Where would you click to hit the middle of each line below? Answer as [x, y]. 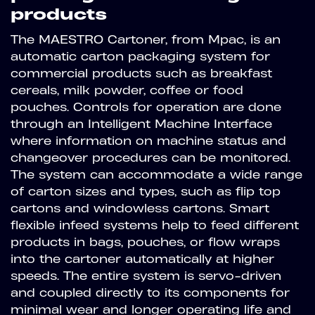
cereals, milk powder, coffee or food [127, 90]
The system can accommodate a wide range [156, 174]
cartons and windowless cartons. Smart [140, 208]
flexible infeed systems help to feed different [155, 225]
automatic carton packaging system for [140, 56]
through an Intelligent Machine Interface [141, 124]
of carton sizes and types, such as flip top [146, 191]
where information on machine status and [148, 141]
